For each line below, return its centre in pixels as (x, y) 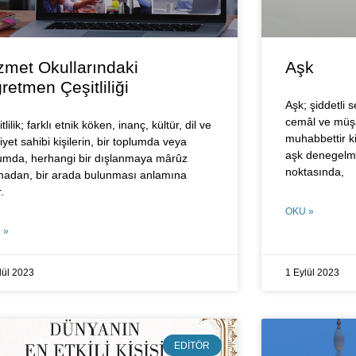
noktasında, (314, 172)
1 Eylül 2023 (312, 273)
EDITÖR (192, 345)
